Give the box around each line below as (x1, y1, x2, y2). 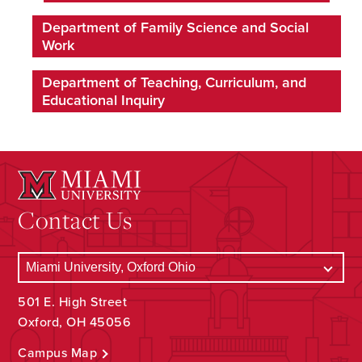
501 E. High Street (18, 294, 128, 310)
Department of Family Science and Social (42, 19, 309, 36)
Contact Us (18, 204, 133, 235)
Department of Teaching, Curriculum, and (42, 74, 306, 91)
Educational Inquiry (42, 91, 165, 109)
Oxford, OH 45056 (18, 314, 132, 330)
